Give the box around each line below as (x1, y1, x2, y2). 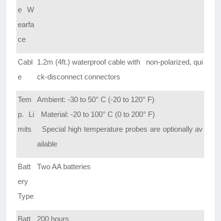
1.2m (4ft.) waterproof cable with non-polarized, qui (37, 58, 203, 67)
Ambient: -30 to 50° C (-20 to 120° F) (37, 95, 155, 104)
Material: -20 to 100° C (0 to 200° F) (37, 110, 155, 119)
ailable (37, 140, 58, 148)
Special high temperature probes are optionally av (42, 125, 203, 134)
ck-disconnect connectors (37, 73, 121, 81)
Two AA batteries (37, 162, 91, 171)
